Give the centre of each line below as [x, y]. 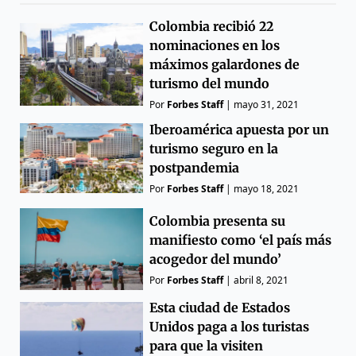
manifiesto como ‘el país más [241, 240]
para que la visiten [207, 346]
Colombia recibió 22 [212, 26]
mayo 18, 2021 [267, 188]
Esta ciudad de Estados [220, 308]
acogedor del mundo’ [216, 259]
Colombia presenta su [218, 221]
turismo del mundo [210, 83]
